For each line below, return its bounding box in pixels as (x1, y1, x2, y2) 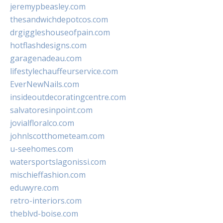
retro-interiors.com (10, 195, 82, 206)
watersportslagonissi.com (10, 156, 106, 167)
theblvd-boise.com (10, 208, 78, 219)
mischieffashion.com (10, 169, 86, 180)
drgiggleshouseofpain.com (10, 27, 110, 38)
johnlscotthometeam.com (10, 130, 105, 141)
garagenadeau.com (10, 53, 82, 64)
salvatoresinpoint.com (10, 105, 93, 115)
